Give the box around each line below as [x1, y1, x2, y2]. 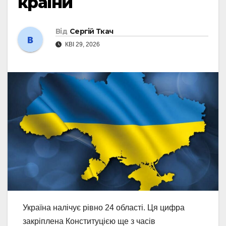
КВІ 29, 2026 [64, 40, 100, 48]
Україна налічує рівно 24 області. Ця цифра [23, 203, 185, 212]
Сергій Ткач [69, 26, 114, 36]
